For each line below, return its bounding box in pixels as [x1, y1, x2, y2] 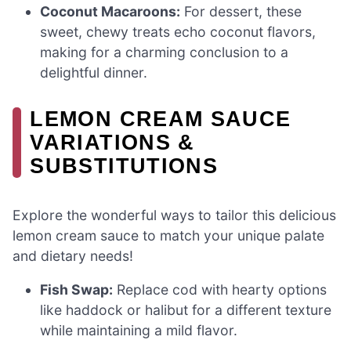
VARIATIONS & [30, 129, 195, 154]
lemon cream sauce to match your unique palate [13, 226, 324, 244]
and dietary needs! [13, 247, 133, 264]
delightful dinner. [40, 63, 148, 81]
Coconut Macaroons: [40, 2, 181, 20]
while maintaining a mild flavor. [40, 322, 238, 339]
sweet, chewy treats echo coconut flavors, [40, 23, 317, 40]
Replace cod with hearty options [113, 281, 327, 299]
